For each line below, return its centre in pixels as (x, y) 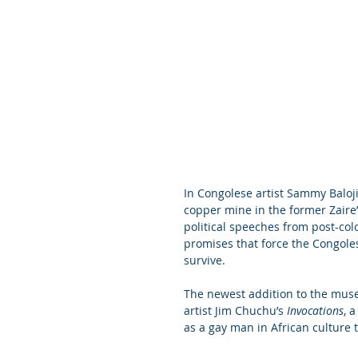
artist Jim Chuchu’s (235, 310)
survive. (205, 260)
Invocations (315, 310)
